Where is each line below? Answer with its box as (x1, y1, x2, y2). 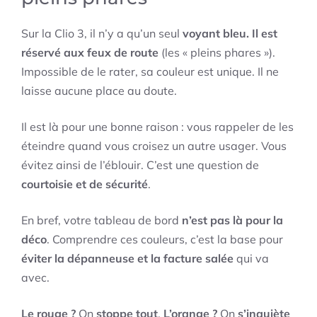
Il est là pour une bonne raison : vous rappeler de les (21, 120, 294, 134)
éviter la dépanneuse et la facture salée (21, 251, 234, 266)
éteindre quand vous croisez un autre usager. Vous (21, 139, 287, 154)
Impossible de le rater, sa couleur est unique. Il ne (21, 64, 279, 79)
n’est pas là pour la (182, 213, 283, 228)
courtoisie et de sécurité (21, 177, 148, 192)
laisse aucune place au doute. (21, 83, 177, 98)
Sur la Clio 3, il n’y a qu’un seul (21, 26, 183, 41)
